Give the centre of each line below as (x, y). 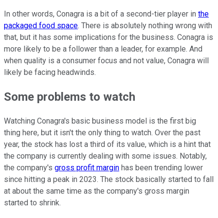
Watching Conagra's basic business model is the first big (100, 121)
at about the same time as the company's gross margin (97, 191)
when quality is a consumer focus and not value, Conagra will (106, 61)
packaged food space (41, 26)
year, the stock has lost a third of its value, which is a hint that (107, 145)
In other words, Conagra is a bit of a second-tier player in (101, 14)
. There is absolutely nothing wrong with (145, 26)
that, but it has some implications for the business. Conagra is (109, 37)
